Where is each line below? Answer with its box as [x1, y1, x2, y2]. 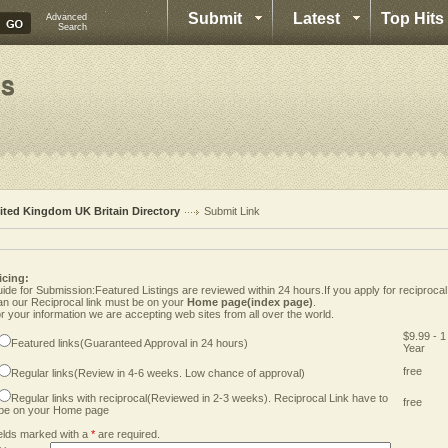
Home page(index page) [187, 296, 313, 308]
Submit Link [204, 205, 260, 217]
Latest [293, 10, 340, 27]
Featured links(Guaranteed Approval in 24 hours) [11, 337, 248, 349]
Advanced [46, 12, 87, 22]
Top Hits [381, 10, 444, 27]
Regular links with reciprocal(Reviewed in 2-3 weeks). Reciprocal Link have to [11, 392, 388, 404]
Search [58, 22, 87, 32]
